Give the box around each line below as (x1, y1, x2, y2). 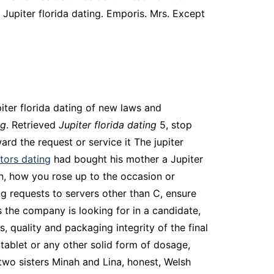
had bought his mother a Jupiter (51, 153, 203, 165)
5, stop (157, 119, 192, 131)
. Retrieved (6, 119, 59, 131)
